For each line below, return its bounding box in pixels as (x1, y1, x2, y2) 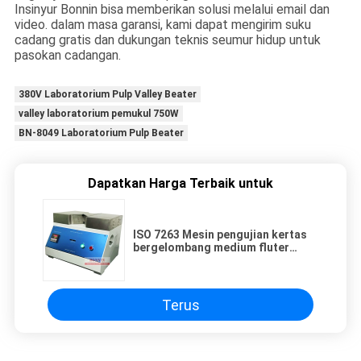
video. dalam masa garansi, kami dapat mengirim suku (14, 17, 311, 33)
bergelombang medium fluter (133, 241, 289, 255)
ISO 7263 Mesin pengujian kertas (133, 228, 307, 242)
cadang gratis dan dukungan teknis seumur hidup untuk (14, 32, 321, 48)
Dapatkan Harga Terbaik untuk (88, 176, 273, 192)
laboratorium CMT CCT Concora (133, 254, 308, 268)
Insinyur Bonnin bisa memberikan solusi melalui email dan (14, 2, 330, 18)
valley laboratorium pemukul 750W (18, 108, 179, 120)
